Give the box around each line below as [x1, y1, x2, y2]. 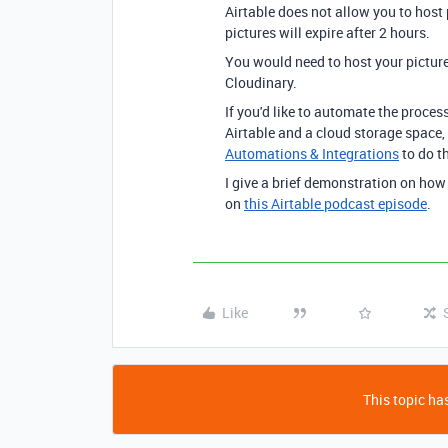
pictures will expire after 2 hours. [225, 23, 430, 42]
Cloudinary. [225, 73, 297, 92]
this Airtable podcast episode [244, 194, 427, 213]
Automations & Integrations [225, 144, 399, 163]
